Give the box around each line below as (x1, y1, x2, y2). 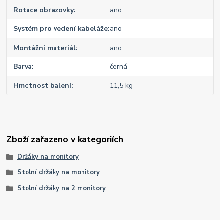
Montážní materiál (13, 43, 76, 53)
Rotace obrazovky (13, 5, 74, 15)
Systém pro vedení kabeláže (13, 24, 108, 33)
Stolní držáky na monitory (17, 167, 100, 177)
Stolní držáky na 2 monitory (17, 183, 106, 192)
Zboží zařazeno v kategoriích (6, 134, 124, 145)
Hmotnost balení (13, 81, 72, 90)
